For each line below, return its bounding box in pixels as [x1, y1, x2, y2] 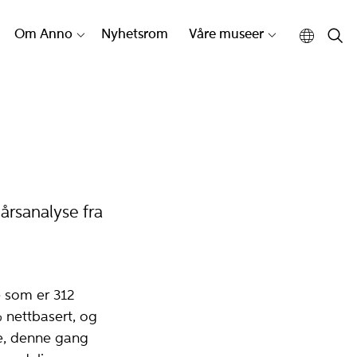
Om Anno [14, 28, 73, 42]
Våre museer [188, 28, 264, 42]
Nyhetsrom [101, 28, 169, 42]
